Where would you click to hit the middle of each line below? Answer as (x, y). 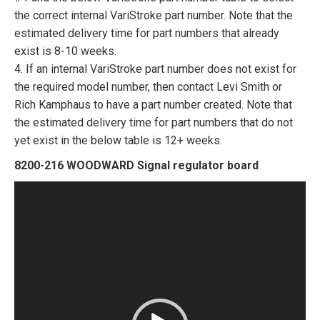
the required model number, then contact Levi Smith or (148, 86)
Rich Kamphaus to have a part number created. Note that (153, 104)
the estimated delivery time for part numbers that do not (154, 122)
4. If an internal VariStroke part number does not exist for (155, 69)
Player (30, 207)
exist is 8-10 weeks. (65, 51)
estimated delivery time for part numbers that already (147, 33)
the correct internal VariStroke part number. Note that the (154, 15)
